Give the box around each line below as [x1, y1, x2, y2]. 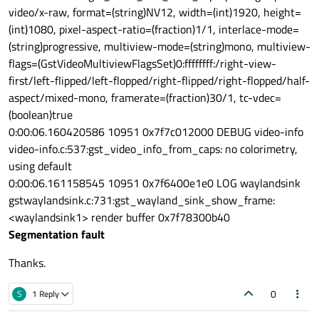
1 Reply [32, 286, 59, 300]
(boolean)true [9, 106, 73, 124]
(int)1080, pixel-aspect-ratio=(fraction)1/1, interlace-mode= [9, 21, 299, 38]
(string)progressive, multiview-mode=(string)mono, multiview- [9, 38, 310, 56]
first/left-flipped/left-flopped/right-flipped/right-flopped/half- [9, 72, 310, 90]
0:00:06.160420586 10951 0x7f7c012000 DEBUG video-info [9, 123, 303, 141]
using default [9, 157, 72, 175]
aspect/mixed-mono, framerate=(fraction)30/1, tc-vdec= [9, 89, 281, 107]
